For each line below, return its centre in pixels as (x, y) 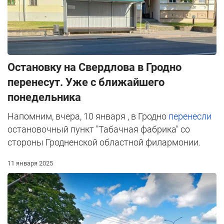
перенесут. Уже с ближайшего (86, 82)
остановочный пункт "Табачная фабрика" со (99, 129)
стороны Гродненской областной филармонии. (104, 142)
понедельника (44, 97)
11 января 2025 (30, 163)
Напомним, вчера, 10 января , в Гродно (88, 116)
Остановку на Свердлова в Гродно (94, 67)
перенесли (190, 116)
